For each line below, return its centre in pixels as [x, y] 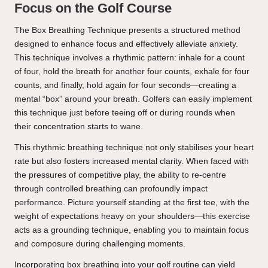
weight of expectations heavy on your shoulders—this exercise [132, 216]
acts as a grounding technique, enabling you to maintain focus [132, 230]
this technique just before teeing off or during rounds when [125, 112]
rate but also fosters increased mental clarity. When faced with [132, 161]
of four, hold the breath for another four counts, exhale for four [132, 71]
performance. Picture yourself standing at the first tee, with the [132, 202]
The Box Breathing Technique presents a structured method [127, 30]
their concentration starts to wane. [79, 126]
